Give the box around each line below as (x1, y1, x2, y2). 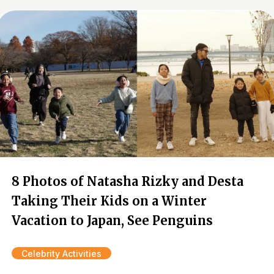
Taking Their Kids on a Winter (12, 193, 207, 209)
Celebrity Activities (21, 248, 102, 259)
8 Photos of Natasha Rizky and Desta (12, 174, 243, 189)
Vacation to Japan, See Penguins (12, 213, 213, 228)
